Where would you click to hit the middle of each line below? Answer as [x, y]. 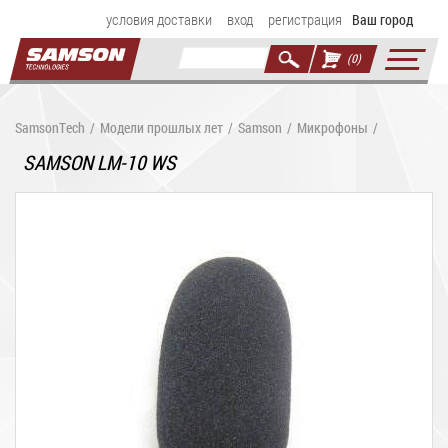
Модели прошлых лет [161, 127]
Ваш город [382, 19]
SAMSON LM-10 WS [101, 162]
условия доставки [159, 19]
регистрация [305, 19]
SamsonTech [50, 127]
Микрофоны [332, 127]
